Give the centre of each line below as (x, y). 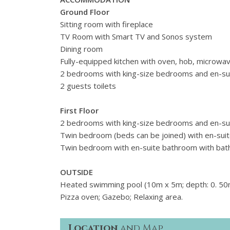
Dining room (81, 49)
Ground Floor (85, 12)
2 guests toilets (88, 86)
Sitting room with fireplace (107, 24)
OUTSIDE (76, 172)
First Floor (79, 111)
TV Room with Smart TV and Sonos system (136, 37)
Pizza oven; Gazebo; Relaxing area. (121, 197)
